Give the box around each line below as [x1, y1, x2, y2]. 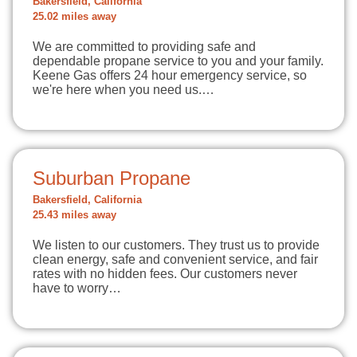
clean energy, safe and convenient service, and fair [33, 253, 318, 266]
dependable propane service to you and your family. [33, 54, 324, 68]
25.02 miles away [33, 11, 116, 22]
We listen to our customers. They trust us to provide [33, 238, 320, 252]
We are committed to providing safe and [33, 40, 256, 53]
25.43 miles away [33, 210, 116, 221]
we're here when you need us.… [33, 83, 214, 96]
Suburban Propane [33, 167, 190, 189]
